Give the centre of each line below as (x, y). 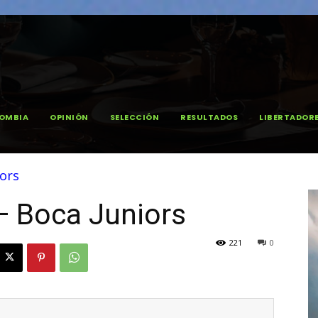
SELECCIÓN (134, 117)
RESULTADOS (209, 117)
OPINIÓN (69, 117)
